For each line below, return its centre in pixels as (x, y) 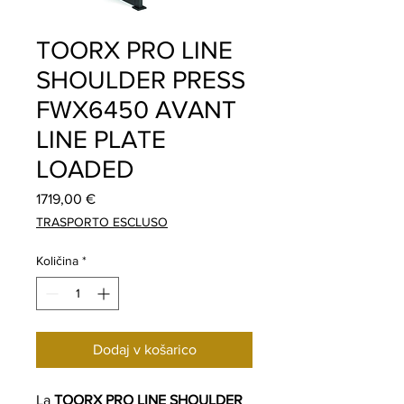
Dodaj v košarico (144, 349)
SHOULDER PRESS (141, 79)
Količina (57, 260)
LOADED (85, 169)
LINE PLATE (101, 139)
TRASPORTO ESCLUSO (102, 221)
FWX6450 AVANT (136, 109)
